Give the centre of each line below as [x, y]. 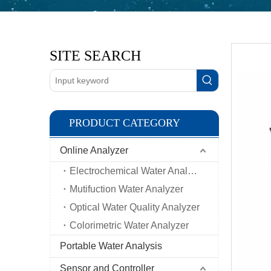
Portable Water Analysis [111, 246]
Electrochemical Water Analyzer [192, 171]
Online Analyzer [94, 150]
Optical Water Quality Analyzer [135, 207]
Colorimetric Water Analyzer [129, 225]
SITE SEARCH [95, 56]
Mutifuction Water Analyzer [126, 189]
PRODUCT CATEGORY [125, 123]
